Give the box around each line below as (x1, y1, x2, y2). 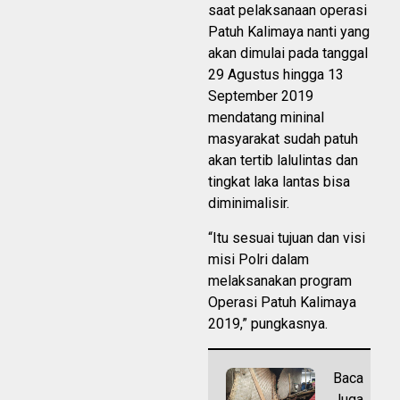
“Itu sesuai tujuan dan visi (208, 229, 365, 247)
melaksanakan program (208, 272, 352, 290)
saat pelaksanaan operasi (208, 2, 367, 20)
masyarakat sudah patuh (208, 130, 358, 148)
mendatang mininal (208, 109, 324, 127)
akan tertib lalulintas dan (208, 152, 358, 170)
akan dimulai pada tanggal (208, 45, 368, 62)
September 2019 (208, 87, 313, 105)
